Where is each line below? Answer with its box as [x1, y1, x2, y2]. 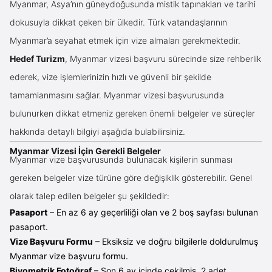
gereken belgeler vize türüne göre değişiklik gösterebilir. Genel [10, 172, 252, 183]
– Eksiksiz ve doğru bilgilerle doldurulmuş [93, 236, 258, 246]
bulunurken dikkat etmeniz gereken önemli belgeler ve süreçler [10, 107, 255, 118]
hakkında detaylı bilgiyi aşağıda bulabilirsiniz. [10, 126, 185, 137]
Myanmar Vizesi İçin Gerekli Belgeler [10, 145, 161, 156]
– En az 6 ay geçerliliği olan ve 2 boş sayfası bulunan [47, 206, 258, 217]
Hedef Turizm [10, 53, 65, 64]
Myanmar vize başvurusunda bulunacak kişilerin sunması [10, 154, 233, 165]
